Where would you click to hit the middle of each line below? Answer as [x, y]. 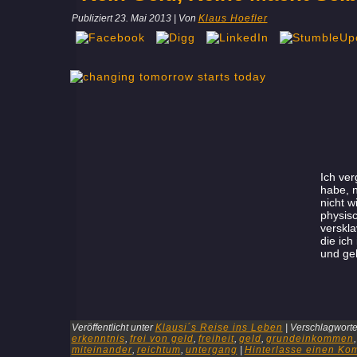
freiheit [216, 339]
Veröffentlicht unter [112, 328]
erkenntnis [98, 339]
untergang [211, 350]
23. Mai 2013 [143, 18]
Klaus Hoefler [233, 18]
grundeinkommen [310, 339]
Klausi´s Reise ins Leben [219, 328]
